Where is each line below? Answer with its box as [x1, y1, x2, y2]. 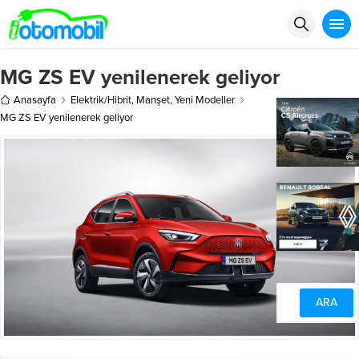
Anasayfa [14, 93, 56, 107]
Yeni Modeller [175, 93, 235, 107]
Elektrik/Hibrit [71, 93, 131, 107]
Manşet [136, 93, 170, 107]
